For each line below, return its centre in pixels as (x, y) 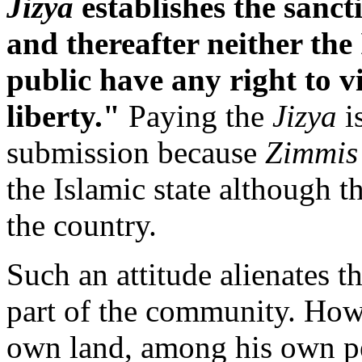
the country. (82, 225)
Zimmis (311, 152)
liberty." (63, 116)
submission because (136, 152)
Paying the (196, 116)
